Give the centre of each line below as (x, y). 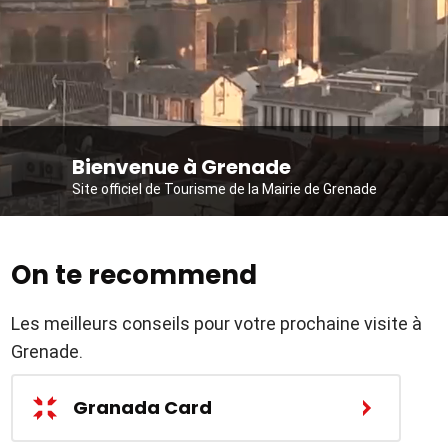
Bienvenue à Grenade (181, 167)
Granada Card (143, 407)
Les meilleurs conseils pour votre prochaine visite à (217, 323)
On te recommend (134, 275)
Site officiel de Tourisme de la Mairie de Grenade (224, 189)
